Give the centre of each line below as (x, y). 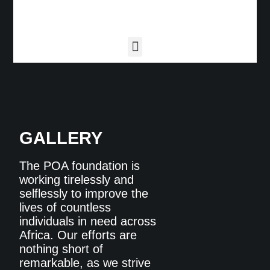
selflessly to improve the (84, 193)
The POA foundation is (80, 166)
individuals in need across (88, 221)
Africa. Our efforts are (78, 235)
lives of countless (65, 207)
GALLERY (61, 138)
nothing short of (61, 249)
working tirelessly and (77, 180)
